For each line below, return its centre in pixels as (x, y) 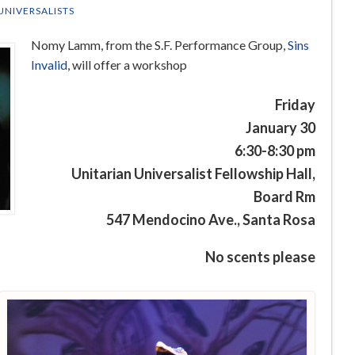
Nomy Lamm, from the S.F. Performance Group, (159, 45)
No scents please (260, 257)
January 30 (280, 128)
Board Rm (284, 197)
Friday (295, 105)
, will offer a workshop (127, 65)
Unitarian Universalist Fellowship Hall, (193, 174)
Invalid (49, 65)
